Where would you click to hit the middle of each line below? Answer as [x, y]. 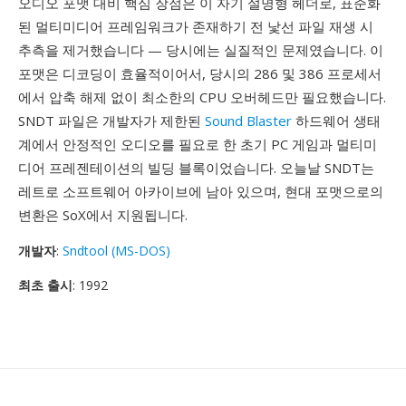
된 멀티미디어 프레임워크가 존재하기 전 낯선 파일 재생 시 [196, 26]
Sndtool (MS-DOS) [116, 251]
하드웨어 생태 [336, 121]
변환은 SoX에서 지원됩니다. [103, 215]
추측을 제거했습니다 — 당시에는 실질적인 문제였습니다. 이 [201, 50]
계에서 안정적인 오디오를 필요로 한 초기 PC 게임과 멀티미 [198, 144]
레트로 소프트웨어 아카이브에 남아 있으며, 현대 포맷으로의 [201, 191]
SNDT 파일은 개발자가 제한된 [111, 121]
